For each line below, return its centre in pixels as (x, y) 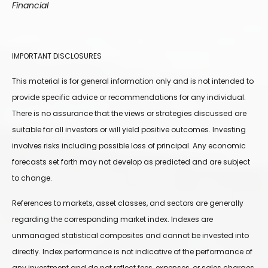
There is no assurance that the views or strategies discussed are (129, 114)
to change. (32, 178)
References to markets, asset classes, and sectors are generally (128, 203)
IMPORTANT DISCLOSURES (57, 56)
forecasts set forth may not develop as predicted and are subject (131, 162)
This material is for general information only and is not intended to (133, 81)
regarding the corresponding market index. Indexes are (112, 220)
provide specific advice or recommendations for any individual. (129, 98)
